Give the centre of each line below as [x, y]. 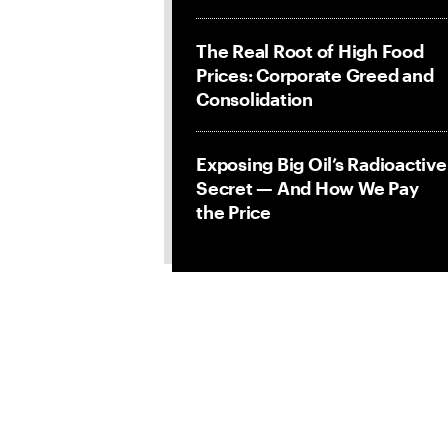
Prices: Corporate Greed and [315, 75]
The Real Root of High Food [310, 51]
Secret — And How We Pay [307, 188]
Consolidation [254, 99]
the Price [233, 212]
